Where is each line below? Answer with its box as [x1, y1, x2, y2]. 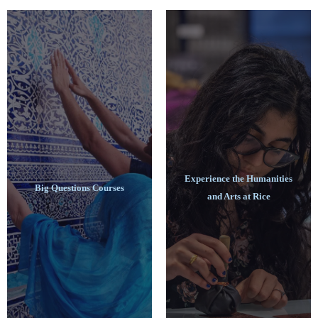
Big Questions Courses [35, 182, 124, 193]
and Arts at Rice [207, 191, 270, 202]
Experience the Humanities [185, 173, 292, 184]
